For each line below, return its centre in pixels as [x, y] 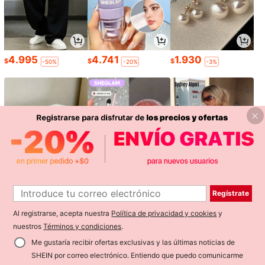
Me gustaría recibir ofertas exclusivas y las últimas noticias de [133, 242]
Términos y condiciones [83, 227]
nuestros [28, 227]
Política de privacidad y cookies [164, 214]
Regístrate [231, 193]
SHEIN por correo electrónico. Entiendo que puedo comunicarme [137, 255]
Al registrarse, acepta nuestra [62, 214]
